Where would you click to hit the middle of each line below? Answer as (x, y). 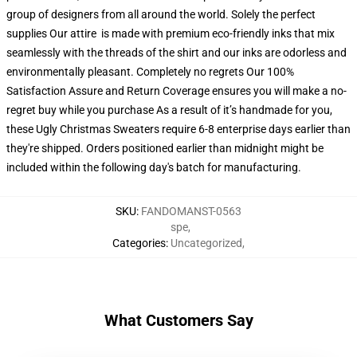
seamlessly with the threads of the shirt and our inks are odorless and (177, 53)
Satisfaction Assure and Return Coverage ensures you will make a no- (177, 91)
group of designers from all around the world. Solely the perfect (161, 14)
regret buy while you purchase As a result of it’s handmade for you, (169, 110)
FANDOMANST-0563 (191, 211)
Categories (139, 243)
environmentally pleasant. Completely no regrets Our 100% (150, 72)
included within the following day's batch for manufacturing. (154, 167)
